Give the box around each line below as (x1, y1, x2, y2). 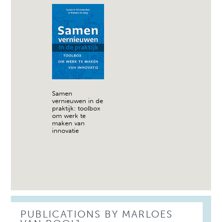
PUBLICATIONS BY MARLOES (20, 208, 173, 221)
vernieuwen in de (52, 97, 104, 105)
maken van (52, 119, 85, 127)
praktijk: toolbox (52, 104, 101, 112)
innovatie (52, 126, 79, 134)
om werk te (52, 111, 86, 119)
